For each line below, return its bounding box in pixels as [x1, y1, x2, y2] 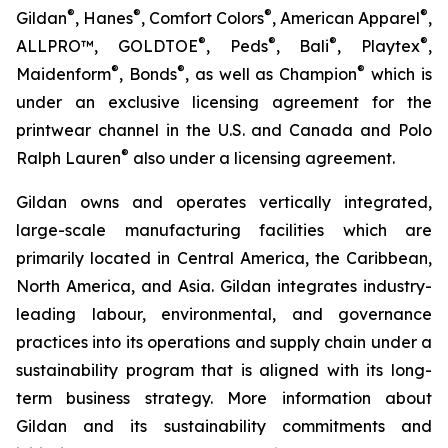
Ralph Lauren [16, 148, 121, 169]
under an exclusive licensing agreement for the [16, 92, 432, 113]
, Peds [205, 36, 268, 57]
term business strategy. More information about [16, 388, 432, 409]
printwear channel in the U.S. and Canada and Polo [16, 120, 432, 141]
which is [365, 64, 433, 85]
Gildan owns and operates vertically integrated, [16, 192, 432, 213]
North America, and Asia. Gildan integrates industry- [16, 276, 432, 297]
